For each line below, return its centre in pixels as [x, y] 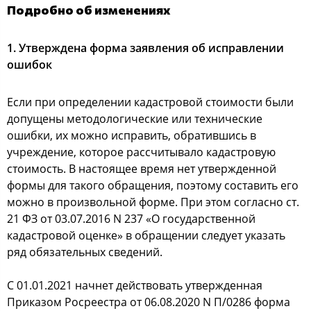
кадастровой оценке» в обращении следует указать [146, 235]
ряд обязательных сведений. [85, 252]
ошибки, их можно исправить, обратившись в [132, 135]
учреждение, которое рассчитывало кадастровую [141, 152]
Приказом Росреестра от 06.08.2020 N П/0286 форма [149, 302]
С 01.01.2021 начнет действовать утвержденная [135, 285]
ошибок [30, 65]
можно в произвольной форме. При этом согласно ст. [153, 202]
